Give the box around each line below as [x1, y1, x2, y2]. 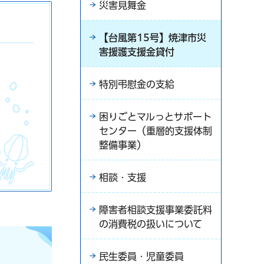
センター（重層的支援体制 [99, 126, 212, 136]
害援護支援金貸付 [99, 47, 174, 57]
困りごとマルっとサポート [99, 112, 212, 121]
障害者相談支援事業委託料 [99, 205, 212, 214]
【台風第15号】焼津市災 [99, 33, 206, 42]
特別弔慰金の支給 [99, 80, 174, 89]
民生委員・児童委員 [99, 252, 184, 261]
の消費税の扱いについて [99, 219, 202, 229]
